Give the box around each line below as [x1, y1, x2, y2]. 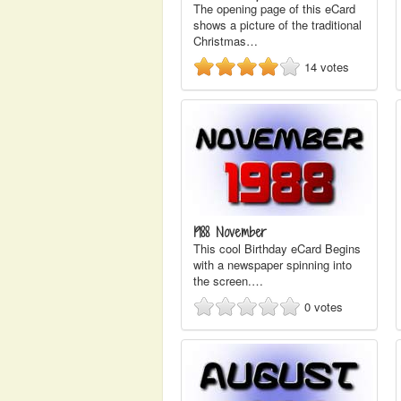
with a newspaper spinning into [193, 256, 352, 273]
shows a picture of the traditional [193, 16, 362, 33]
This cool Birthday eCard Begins [193, 240, 361, 257]
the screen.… [193, 272, 263, 289]
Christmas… [193, 32, 258, 49]
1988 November [193, 223, 267, 242]
